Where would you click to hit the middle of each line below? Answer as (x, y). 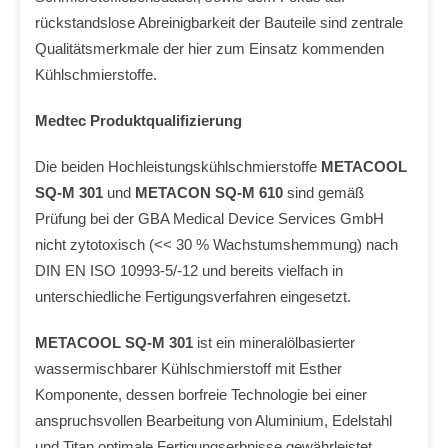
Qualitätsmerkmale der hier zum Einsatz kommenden (209, 48)
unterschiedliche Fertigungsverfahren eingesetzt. (193, 296)
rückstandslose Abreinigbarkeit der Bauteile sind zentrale (219, 22)
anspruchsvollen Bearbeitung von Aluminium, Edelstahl (213, 420)
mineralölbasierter (297, 342)
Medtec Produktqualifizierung (138, 120)
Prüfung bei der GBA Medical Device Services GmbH (209, 218)
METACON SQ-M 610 (211, 192)
